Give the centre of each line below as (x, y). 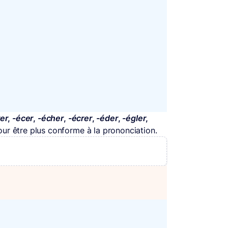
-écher (50, 118)
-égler (134, 118)
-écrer (80, 118)
